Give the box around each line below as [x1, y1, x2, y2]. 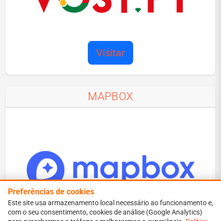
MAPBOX [88, 90, 133, 103]
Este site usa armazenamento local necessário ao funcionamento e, [8, 199, 213, 207]
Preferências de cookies [8, 187, 94, 196]
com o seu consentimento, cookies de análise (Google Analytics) [8, 208, 202, 216]
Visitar [96, 47, 125, 59]
